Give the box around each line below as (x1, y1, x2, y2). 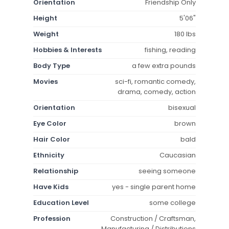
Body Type (33, 60, 70, 71)
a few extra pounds (132, 60, 196, 71)
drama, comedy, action (118, 86, 196, 97)
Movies (33, 76, 58, 86)
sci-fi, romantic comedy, (115, 76, 196, 86)
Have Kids (33, 181, 68, 192)
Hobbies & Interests (33, 44, 102, 55)
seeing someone (139, 166, 196, 176)
